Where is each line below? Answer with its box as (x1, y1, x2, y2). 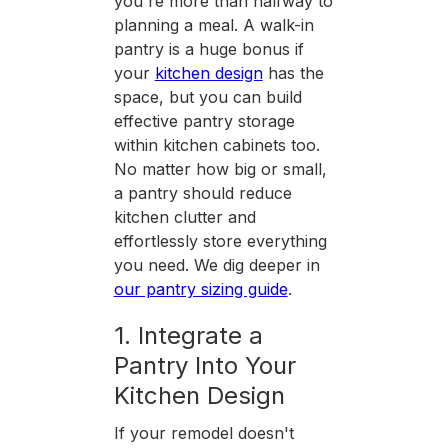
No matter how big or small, (113, 158, 327, 179)
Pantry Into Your (113, 350, 296, 380)
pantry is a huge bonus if (113, 38, 304, 59)
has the (262, 62, 324, 83)
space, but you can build (113, 86, 302, 107)
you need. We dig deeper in (113, 254, 320, 275)
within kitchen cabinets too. (113, 134, 320, 155)
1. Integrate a (113, 320, 263, 350)
